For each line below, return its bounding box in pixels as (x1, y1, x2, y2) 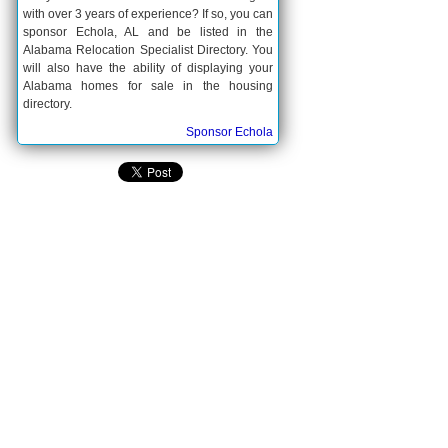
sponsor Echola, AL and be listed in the (23, 25, 273, 39)
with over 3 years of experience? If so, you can (23, 7, 273, 21)
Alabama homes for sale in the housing (23, 79, 273, 93)
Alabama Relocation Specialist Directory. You (23, 43, 273, 57)
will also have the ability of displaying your (23, 61, 273, 75)
